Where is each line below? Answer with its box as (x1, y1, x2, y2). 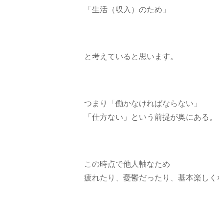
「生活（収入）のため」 (84, 5, 170, 14)
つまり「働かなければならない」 (84, 99, 201, 108)
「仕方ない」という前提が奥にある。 (84, 112, 217, 121)
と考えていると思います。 (84, 52, 178, 61)
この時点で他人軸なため (84, 159, 170, 168)
